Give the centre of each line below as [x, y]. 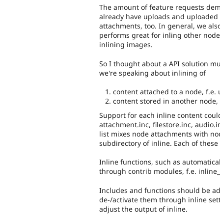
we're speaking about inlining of [152, 73]
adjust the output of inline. [143, 209]
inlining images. [126, 45]
